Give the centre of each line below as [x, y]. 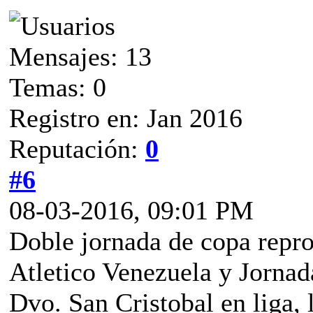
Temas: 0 [58, 87]
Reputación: [77, 148]
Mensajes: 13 [80, 56]
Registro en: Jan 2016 [126, 118]
